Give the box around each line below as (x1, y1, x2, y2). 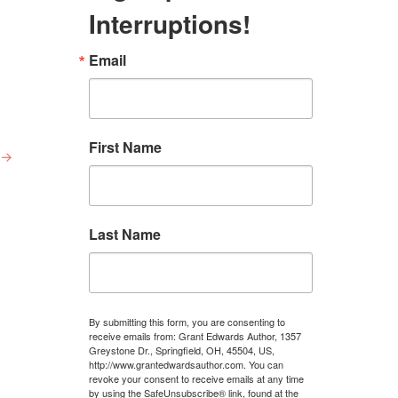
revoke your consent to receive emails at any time (89, 371, 304, 386)
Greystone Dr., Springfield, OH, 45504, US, (89, 343, 275, 357)
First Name (89, 137, 162, 157)
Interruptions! (89, 5, 251, 42)
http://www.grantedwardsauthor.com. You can (89, 357, 283, 371)
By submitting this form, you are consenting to (89, 314, 285, 329)
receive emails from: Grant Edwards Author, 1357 (89, 329, 301, 343)
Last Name (89, 224, 161, 244)
